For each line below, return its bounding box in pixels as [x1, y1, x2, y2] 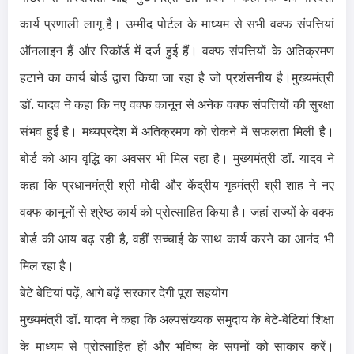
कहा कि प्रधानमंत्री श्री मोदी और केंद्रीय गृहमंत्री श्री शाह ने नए [20, 176, 334, 194]
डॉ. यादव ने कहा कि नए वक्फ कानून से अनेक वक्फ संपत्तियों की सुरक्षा [20, 96, 334, 114]
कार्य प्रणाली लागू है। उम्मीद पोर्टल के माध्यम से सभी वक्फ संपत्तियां [20, 15, 334, 33]
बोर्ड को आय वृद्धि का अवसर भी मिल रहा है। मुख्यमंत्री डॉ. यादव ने [20, 149, 334, 168]
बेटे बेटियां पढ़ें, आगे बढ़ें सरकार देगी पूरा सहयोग [20, 284, 228, 302]
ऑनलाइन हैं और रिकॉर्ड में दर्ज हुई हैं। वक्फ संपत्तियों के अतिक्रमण [20, 42, 334, 60]
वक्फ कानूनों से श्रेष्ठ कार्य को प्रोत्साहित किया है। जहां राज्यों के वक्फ [20, 203, 334, 221]
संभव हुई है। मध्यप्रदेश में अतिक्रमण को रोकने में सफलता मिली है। [20, 122, 334, 141]
